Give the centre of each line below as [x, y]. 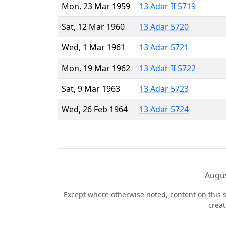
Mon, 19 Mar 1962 [96, 68]
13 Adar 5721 [164, 47]
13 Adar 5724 [164, 109]
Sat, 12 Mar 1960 [93, 26]
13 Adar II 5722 [167, 68]
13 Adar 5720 [164, 26]
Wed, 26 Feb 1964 [95, 109]
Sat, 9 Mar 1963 [91, 89]
